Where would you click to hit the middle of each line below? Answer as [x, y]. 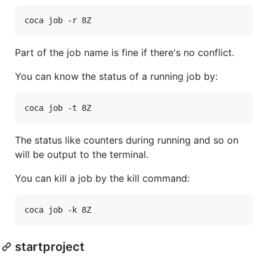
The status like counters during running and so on [127, 140]
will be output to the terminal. [82, 154]
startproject [50, 246]
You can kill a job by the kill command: [102, 178]
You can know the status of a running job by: [116, 76]
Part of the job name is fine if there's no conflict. [125, 52]
